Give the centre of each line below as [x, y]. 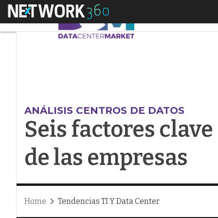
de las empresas [106, 158]
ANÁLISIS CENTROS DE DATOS [104, 110]
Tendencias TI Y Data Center [109, 201]
